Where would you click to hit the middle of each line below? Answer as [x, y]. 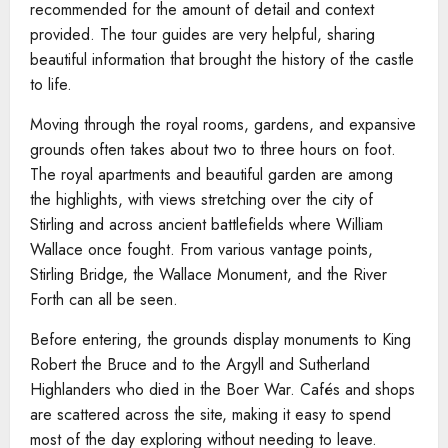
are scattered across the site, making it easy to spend [210, 414]
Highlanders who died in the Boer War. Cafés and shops [222, 389]
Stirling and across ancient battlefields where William [206, 224]
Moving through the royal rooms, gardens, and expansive [223, 124]
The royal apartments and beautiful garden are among [211, 174]
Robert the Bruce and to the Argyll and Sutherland [200, 364]
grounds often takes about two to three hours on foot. [213, 149]
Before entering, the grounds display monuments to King [220, 339]
